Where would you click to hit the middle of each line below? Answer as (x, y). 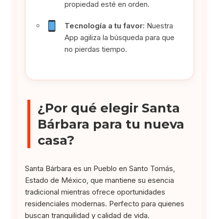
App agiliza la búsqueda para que (120, 37)
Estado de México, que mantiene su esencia (100, 180)
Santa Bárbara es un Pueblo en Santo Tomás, (100, 168)
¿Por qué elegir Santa (109, 108)
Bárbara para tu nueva (111, 124)
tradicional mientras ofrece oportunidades (95, 192)
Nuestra (159, 25)
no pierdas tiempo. (96, 49)
